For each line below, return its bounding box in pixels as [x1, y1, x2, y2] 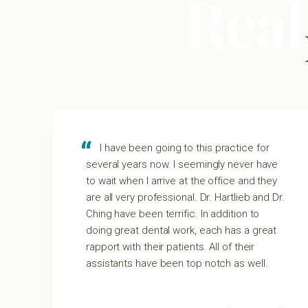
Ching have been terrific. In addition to [86, 208, 260, 220]
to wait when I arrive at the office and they [86, 175, 278, 187]
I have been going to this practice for [100, 142, 269, 154]
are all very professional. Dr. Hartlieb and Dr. [86, 191, 285, 203]
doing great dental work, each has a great [86, 224, 277, 236]
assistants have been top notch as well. [86, 257, 268, 269]
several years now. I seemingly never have [86, 158, 278, 170]
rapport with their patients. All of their [86, 241, 255, 253]
